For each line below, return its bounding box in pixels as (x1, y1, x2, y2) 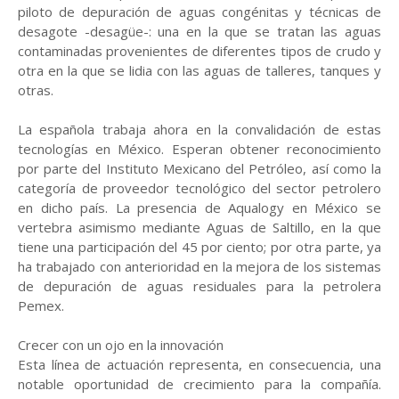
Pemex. (18, 297, 64, 314)
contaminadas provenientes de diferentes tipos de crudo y (18, 42, 381, 60)
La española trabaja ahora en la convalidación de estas (18, 120, 381, 138)
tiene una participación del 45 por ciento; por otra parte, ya (18, 238, 381, 256)
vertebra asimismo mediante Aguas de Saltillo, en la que (18, 218, 381, 236)
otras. (18, 81, 53, 99)
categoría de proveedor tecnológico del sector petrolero (18, 179, 381, 197)
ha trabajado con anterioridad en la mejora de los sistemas (18, 257, 381, 275)
